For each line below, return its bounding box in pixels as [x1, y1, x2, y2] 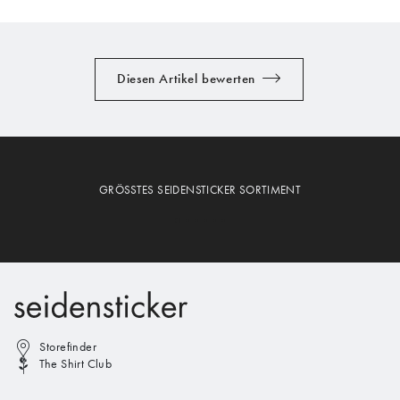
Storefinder [39, 338, 97, 354]
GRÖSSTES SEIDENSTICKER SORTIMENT [98, 182, 302, 196]
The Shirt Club [39, 355, 112, 371]
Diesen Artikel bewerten [117, 71, 256, 87]
